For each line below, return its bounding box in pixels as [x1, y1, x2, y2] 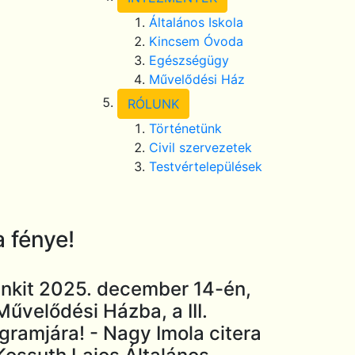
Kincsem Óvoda [149, 33, 243, 49]
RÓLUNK [128, 96, 179, 112]
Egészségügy [149, 52, 229, 68]
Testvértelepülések [149, 158, 262, 174]
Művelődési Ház [149, 71, 245, 87]
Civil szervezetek [149, 139, 252, 155]
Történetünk [149, 120, 222, 136]
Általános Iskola [149, 14, 243, 30]
